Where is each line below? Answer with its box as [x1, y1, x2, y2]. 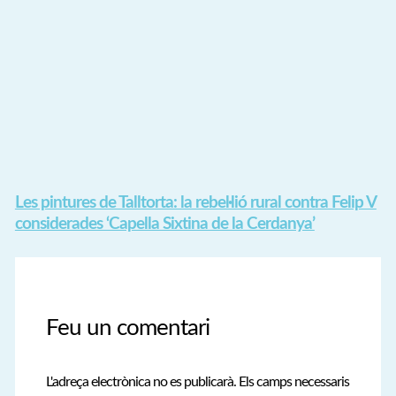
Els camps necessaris [238, 374, 349, 389]
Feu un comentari [45, 316, 209, 340]
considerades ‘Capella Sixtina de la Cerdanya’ [14, 216, 315, 233]
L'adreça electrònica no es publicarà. [45, 374, 236, 389]
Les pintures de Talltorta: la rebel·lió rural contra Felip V [14, 194, 377, 212]
